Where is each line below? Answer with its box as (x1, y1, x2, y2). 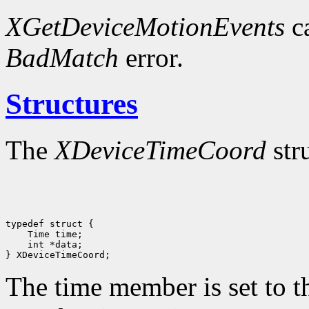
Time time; (6, 229, 83, 240)
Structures (6, 88, 138, 121)
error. (119, 43, 183, 73)
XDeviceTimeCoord (54, 135, 266, 166)
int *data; (6, 239, 83, 250)
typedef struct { (6, 219, 94, 230)
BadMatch (6, 43, 119, 73)
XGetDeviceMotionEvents (6, 12, 285, 42)
